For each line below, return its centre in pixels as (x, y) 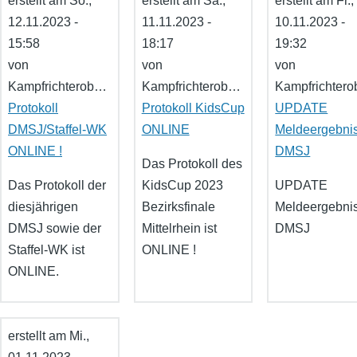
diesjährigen (43, 207)
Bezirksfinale (178, 207)
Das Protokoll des (192, 164)
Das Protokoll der (57, 186)
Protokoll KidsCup (193, 108)
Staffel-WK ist (46, 250)
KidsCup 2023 (182, 186)
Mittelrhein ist (179, 229)
